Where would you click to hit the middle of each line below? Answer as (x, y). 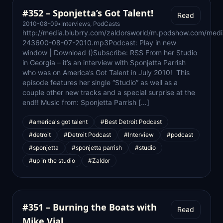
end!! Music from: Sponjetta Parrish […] (86, 102)
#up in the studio (52, 161)
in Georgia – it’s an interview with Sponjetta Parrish (104, 62)
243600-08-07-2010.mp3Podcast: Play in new (99, 43)
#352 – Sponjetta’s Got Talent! (88, 13)
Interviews (76, 24)
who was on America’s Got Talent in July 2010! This (106, 72)
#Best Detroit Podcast (131, 122)
